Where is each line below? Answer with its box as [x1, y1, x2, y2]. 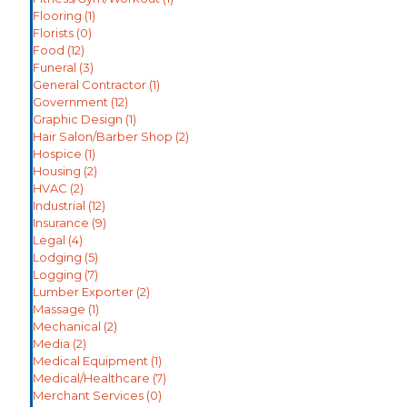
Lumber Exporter [33, 284, 134, 300]
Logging [33, 267, 82, 283]
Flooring [33, 8, 82, 24]
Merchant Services [33, 388, 144, 403]
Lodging [33, 250, 82, 265]
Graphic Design [33, 112, 123, 127]
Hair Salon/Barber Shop [33, 129, 173, 144]
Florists [33, 25, 74, 41]
